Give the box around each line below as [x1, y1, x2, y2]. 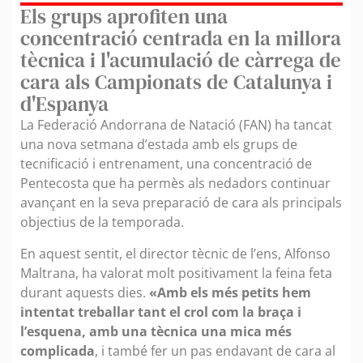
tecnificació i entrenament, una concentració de [20, 155, 312, 173]
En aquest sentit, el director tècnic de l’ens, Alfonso [20, 244, 331, 263]
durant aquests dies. [20, 283, 149, 301]
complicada [20, 341, 95, 360]
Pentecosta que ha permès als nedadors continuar [20, 174, 331, 193]
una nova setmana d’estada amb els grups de [20, 135, 297, 154]
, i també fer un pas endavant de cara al [95, 341, 335, 360]
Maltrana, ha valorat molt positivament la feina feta [20, 263, 332, 282]
